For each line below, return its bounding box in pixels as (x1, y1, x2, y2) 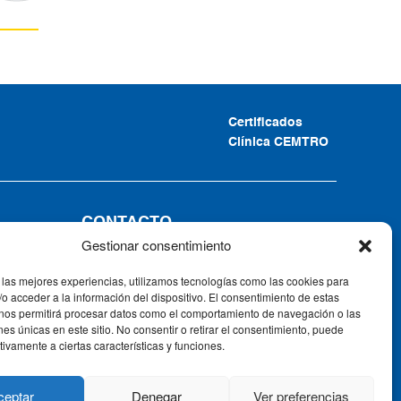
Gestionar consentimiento (81, 235, 232, 254)
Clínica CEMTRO (228, 136, 328, 149)
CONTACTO (81, 215, 172, 232)
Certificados (228, 116, 303, 130)
